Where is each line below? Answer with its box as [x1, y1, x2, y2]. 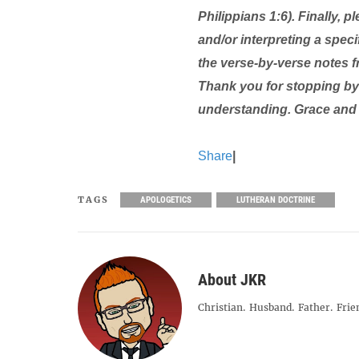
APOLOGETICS [140, 194, 192, 205]
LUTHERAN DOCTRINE [236, 194, 315, 205]
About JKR [198, 269, 266, 289]
